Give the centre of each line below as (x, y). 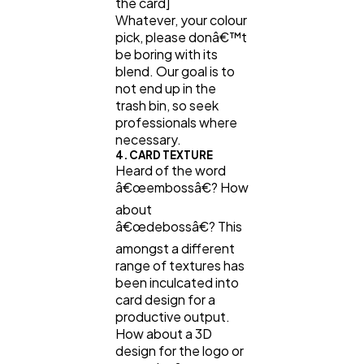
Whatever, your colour (181, 20)
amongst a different (175, 249)
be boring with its (167, 54)
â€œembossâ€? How (182, 188)
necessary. (149, 140)
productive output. (173, 317)
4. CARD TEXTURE (164, 155)
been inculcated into (177, 283)
